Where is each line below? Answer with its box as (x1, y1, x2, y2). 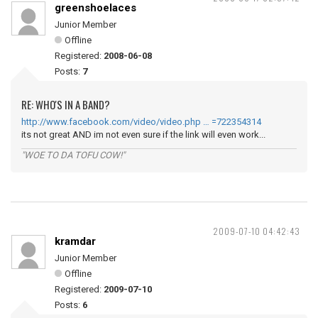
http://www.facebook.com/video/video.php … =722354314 (21, 116, 261, 127)
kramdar (55, 235, 96, 248)
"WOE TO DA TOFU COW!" (21, 150, 125, 160)
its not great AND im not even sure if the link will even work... (21, 129, 265, 140)
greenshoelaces (55, 1, 136, 14)
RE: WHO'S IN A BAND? (21, 97, 110, 112)
